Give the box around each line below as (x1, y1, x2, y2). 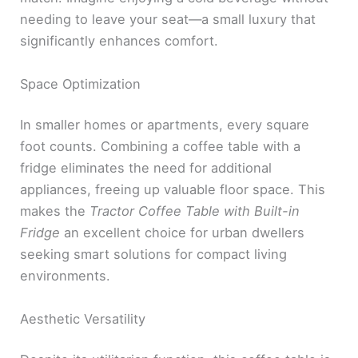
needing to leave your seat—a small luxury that (20, 11, 316, 28)
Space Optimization (20, 75, 141, 92)
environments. (20, 268, 111, 284)
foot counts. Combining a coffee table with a (20, 138, 301, 155)
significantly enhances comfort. (20, 33, 219, 50)
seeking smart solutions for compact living (20, 246, 288, 263)
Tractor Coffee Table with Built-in (89, 203, 300, 220)
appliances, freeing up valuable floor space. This (20, 181, 326, 198)
